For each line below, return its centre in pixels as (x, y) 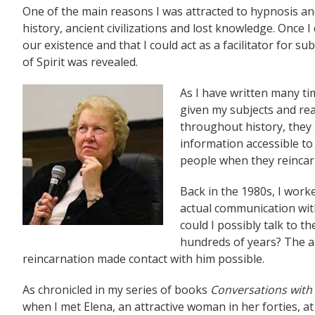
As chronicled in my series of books (116, 290)
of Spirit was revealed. (80, 62)
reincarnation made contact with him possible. (143, 259)
